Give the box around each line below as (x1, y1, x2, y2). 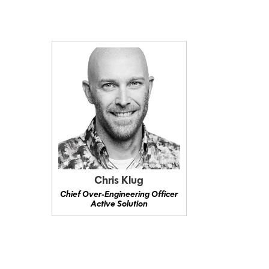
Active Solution (90, 199, 148, 209)
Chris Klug (94, 175, 144, 187)
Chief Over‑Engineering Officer (60, 190, 178, 199)
